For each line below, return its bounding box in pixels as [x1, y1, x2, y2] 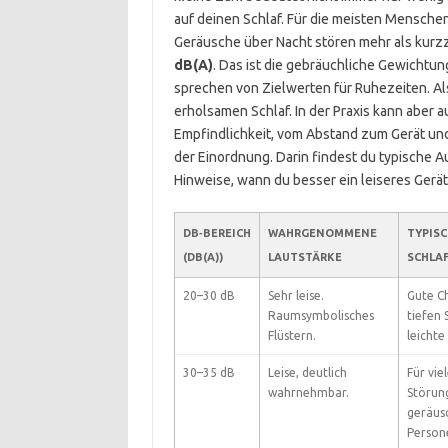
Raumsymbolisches [267, 309, 374, 322]
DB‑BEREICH [182, 227, 251, 239]
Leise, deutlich [267, 366, 347, 379]
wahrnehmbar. [267, 386, 349, 399]
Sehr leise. [267, 289, 324, 302]
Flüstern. [267, 329, 316, 342]
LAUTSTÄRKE [267, 251, 342, 263]
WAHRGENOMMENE [267, 227, 377, 239]
